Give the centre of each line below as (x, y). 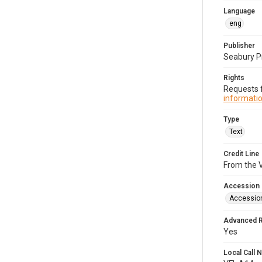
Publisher (239, 46)
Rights (234, 78)
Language (239, 11)
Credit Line (241, 154)
